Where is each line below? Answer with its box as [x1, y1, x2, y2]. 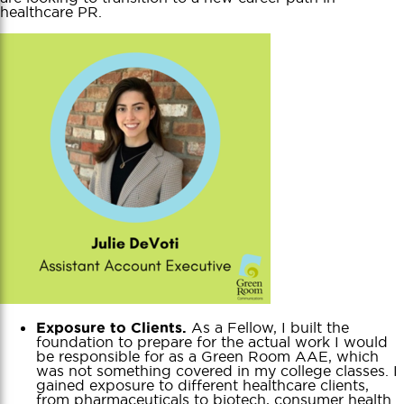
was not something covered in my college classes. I [36, 361, 398, 380]
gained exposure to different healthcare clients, [36, 375, 369, 394]
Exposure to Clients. [36, 318, 191, 335]
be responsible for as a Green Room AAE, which [36, 346, 379, 365]
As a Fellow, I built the [191, 317, 349, 336]
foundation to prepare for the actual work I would [36, 332, 388, 351]
